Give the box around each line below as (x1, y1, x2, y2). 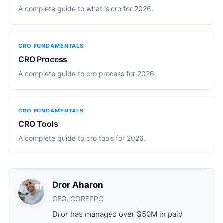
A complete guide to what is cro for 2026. (18, 4, 153, 13)
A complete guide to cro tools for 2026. (18, 133, 146, 142)
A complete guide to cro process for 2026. (18, 69, 156, 78)
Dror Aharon (52, 179, 103, 190)
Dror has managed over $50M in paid (52, 209, 183, 219)
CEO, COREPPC (52, 194, 103, 203)
